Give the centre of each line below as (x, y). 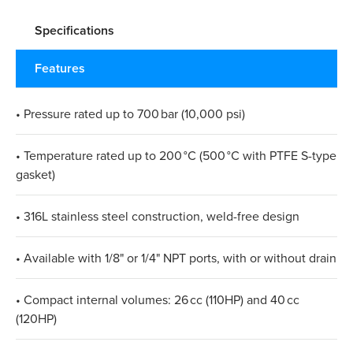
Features (60, 69)
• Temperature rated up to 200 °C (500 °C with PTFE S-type (176, 156)
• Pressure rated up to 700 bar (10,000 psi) (130, 114)
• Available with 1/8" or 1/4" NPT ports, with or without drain (176, 258)
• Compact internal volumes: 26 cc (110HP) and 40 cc (158, 300)
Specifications (74, 31)
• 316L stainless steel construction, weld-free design (158, 216)
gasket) (35, 175)
